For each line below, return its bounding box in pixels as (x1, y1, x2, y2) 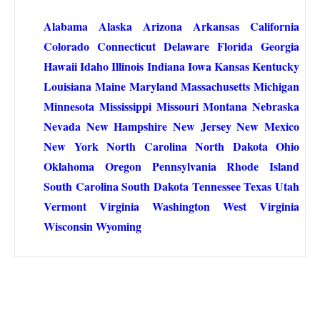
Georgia (261, 38, 299, 55)
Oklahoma (44, 158, 94, 175)
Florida (217, 38, 253, 55)
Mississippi (99, 98, 151, 115)
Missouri (156, 98, 199, 115)
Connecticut (97, 38, 156, 55)
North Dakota (195, 138, 268, 155)
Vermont (44, 198, 86, 215)
